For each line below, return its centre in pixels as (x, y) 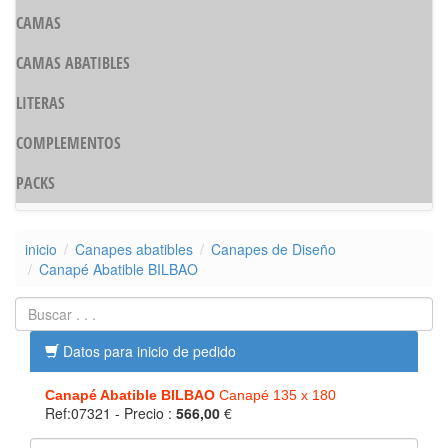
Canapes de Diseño (273, 249)
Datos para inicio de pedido (147, 351)
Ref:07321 (80, 413)
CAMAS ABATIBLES (73, 62)
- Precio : (145, 413)
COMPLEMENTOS (68, 142)
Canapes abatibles (134, 249)
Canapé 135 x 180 (275, 395)
